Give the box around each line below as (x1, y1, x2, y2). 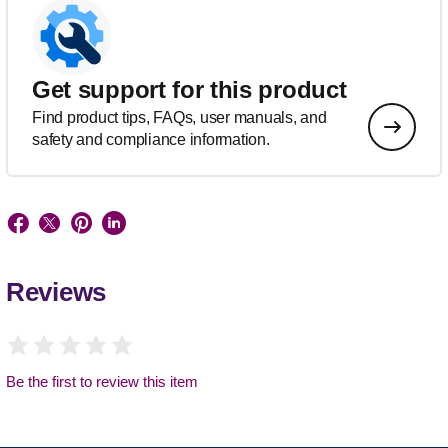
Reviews (6, 277, 106, 308)
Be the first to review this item (6, 373, 198, 391)
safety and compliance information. (32, 131, 270, 149)
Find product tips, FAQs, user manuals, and (32, 109, 327, 127)
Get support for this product (32, 76, 347, 104)
